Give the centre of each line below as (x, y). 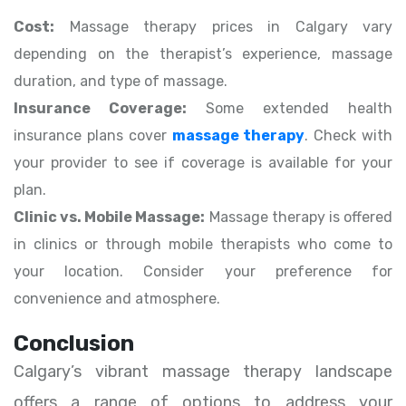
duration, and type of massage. (121, 82)
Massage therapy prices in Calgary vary (223, 27)
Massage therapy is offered (299, 217)
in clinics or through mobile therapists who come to (203, 245)
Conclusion (74, 344)
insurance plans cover (93, 136)
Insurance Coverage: (100, 109)
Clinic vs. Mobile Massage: (110, 217)
